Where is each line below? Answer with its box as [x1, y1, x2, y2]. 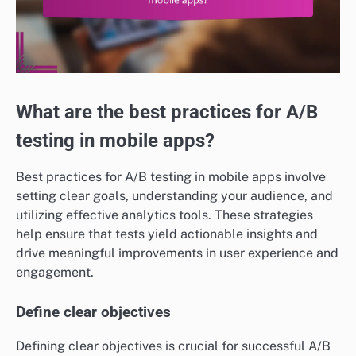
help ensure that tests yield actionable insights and [16, 226, 318, 242]
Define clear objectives [16, 304, 171, 322]
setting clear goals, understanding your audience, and [16, 188, 333, 204]
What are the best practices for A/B [16, 101, 318, 124]
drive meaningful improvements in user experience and [16, 246, 339, 261]
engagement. [16, 265, 94, 281]
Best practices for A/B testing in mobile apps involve [16, 169, 326, 185]
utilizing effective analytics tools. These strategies [16, 207, 313, 223]
